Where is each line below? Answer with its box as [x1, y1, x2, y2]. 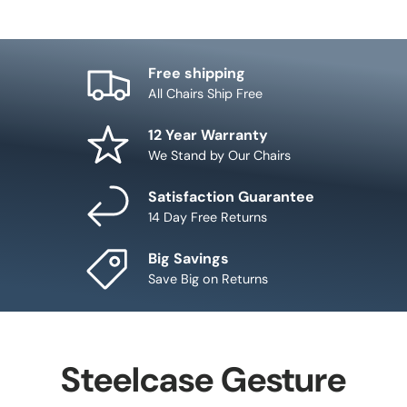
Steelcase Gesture [61, 356, 346, 402]
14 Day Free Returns [148, 208, 267, 225]
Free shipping [148, 63, 245, 83]
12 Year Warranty [148, 124, 268, 144]
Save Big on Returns [148, 270, 268, 287]
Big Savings [148, 248, 229, 268]
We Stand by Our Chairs [148, 146, 291, 164]
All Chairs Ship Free [148, 84, 263, 102]
